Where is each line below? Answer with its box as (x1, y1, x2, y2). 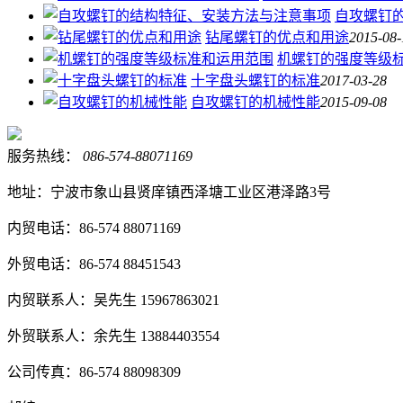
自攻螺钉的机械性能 (191, 94, 320, 110)
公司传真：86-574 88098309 (7, 363, 181, 380)
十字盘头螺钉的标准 (191, 72, 320, 88)
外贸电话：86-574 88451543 (7, 255, 181, 272)
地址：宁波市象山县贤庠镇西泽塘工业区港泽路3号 (7, 184, 331, 200)
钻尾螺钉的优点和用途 (205, 29, 349, 45)
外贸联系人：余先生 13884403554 (7, 327, 219, 344)
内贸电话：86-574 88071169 (7, 219, 181, 236)
